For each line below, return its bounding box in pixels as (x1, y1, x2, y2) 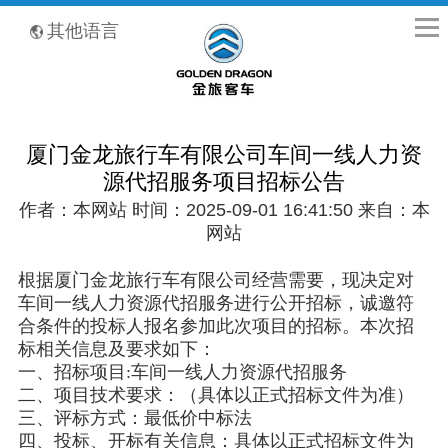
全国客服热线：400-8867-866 (14, 12, 117, 22)
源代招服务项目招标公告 (103, 170, 345, 195)
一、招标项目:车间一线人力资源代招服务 (17, 362, 347, 383)
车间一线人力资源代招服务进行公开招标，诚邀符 (17, 293, 414, 314)
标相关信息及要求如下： (17, 339, 216, 360)
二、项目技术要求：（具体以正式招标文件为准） (17, 385, 414, 406)
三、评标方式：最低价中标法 (17, 408, 252, 429)
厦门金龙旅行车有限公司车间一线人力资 (26, 143, 422, 168)
